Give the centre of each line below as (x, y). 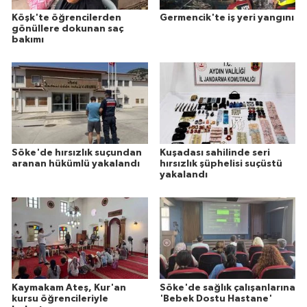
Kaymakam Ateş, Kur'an (69, 287)
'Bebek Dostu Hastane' (216, 298)
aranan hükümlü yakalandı (76, 163)
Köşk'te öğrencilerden (66, 17)
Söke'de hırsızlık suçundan (77, 152)
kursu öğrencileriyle (60, 298)
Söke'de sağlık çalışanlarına (227, 287)
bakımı (28, 39)
